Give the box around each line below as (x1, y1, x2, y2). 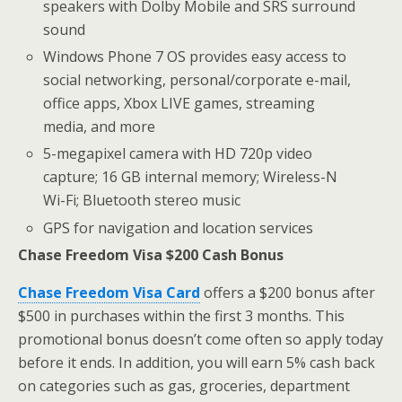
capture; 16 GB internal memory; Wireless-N (43, 167, 338, 188)
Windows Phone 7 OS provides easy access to (43, 47, 347, 67)
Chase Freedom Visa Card (18, 282, 200, 302)
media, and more (43, 117, 156, 137)
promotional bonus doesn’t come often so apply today (18, 328, 383, 349)
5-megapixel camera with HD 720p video (43, 144, 313, 164)
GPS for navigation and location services (43, 217, 314, 238)
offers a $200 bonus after (200, 282, 375, 302)
